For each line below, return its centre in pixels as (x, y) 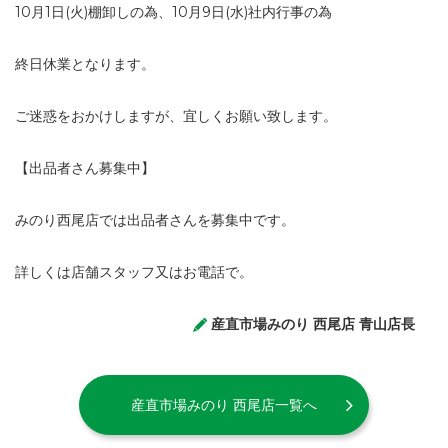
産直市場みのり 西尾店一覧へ (224, 404)
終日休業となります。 (85, 64)
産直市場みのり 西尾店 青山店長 (312, 324)
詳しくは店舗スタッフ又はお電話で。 (134, 272)
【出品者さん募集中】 (85, 168)
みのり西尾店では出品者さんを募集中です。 (155, 220)
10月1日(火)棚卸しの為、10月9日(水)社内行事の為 (173, 12)
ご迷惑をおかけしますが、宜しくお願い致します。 (176, 116)
